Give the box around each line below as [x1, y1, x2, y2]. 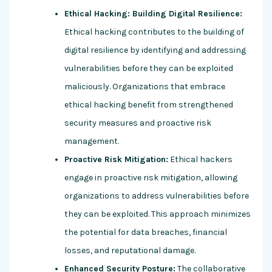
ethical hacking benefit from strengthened [64, 100, 233, 110]
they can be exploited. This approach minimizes [64, 209, 251, 220]
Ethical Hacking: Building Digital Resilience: [64, 8, 242, 19]
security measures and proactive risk [64, 118, 211, 129]
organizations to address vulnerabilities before [64, 191, 249, 202]
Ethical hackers [168, 154, 233, 165]
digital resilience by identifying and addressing [64, 45, 246, 56]
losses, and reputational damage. [64, 245, 195, 256]
